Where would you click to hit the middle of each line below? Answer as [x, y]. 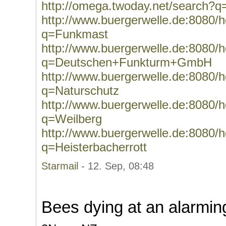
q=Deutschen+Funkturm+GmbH [127, 62]
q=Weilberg [72, 119]
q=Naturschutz [80, 91]
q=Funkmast [75, 34]
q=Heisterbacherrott [94, 147]
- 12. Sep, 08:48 [116, 166]
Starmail [60, 166]
